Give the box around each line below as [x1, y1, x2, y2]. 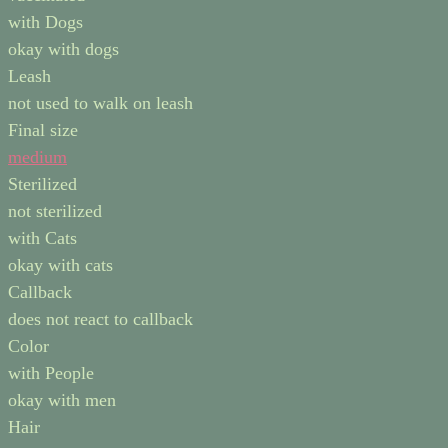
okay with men [8, 390, 116, 411]
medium [8, 147, 67, 168]
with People [8, 363, 94, 384]
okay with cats [8, 255, 113, 276]
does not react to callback [8, 309, 193, 330]
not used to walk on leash [8, 93, 193, 114]
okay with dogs [8, 39, 119, 60]
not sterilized [8, 201, 102, 222]
